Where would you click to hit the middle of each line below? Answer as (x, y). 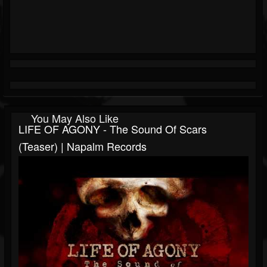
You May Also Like (75, 118)
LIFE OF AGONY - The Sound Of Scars (113, 129)
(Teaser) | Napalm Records (83, 146)
